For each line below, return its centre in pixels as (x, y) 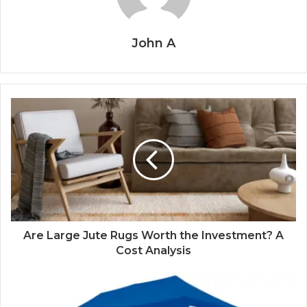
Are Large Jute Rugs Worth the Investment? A (153, 236)
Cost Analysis (153, 251)
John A (153, 44)
